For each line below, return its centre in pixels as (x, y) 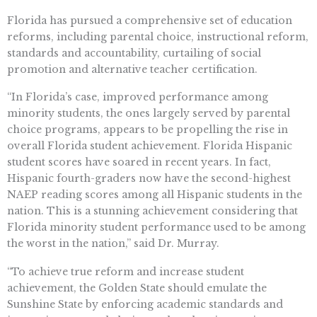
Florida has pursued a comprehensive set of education (150, 20)
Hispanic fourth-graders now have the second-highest (149, 179)
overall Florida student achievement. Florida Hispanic (150, 146)
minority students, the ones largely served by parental (149, 114)
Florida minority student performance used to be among (156, 227)
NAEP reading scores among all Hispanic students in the (155, 195)
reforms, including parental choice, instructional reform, (158, 36)
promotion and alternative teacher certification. (132, 69)
